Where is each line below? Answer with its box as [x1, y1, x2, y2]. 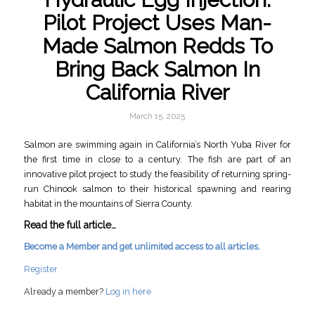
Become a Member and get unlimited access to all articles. [23, 241, 260, 252]
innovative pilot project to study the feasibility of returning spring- [23, 168, 292, 179]
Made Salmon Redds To [41, 34, 273, 58]
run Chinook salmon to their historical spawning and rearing [23, 183, 292, 194]
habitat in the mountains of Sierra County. [23, 198, 193, 209]
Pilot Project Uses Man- [43, 11, 272, 35]
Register [23, 264, 58, 274]
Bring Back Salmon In [54, 57, 260, 82]
